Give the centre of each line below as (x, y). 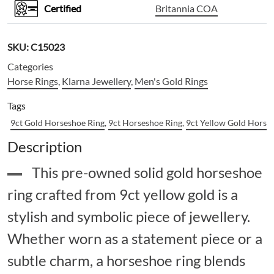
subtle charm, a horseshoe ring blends (126, 261)
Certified (63, 9)
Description (45, 147)
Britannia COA (187, 9)
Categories (30, 67)
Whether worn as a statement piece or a (135, 239)
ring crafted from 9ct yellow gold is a (123, 194)
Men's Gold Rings (171, 81)
